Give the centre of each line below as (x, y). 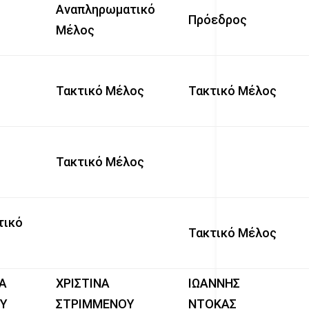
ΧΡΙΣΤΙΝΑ (83, 283)
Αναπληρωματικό (106, 9)
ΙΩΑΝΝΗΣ (215, 283)
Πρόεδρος (218, 19)
